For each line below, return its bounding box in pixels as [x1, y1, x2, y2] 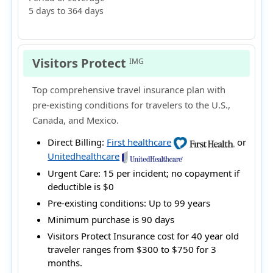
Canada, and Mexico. [32, 113, 119, 126]
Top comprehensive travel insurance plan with [32, 83, 226, 96]
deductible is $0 [48, 180, 115, 193]
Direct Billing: [48, 135, 105, 148]
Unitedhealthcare [48, 150, 120, 163]
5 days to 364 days [29, 4, 104, 16]
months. [48, 257, 83, 269]
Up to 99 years [146, 197, 211, 210]
